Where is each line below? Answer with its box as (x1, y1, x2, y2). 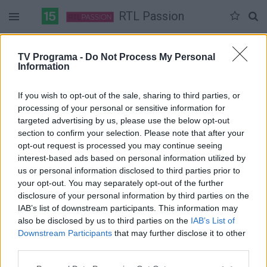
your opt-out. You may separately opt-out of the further (18, 178, 223, 188)
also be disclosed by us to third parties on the (18, 215, 191, 225)
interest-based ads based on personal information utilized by (18, 153, 246, 163)
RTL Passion (115, 9, 184, 23)
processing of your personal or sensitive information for (18, 103, 225, 113)
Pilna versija (111, 63, 156, 72)
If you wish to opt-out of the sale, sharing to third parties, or (18, 90, 240, 100)
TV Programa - (18, 51, 85, 62)
